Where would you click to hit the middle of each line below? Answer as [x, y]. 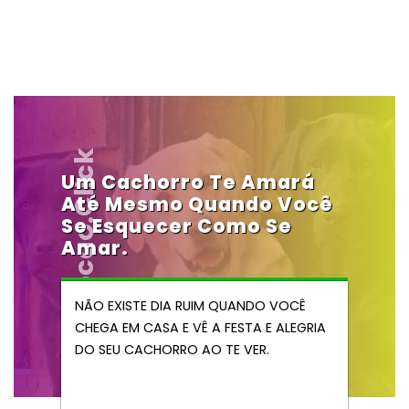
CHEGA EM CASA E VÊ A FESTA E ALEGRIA [200, 327]
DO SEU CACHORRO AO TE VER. [172, 349]
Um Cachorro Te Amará [189, 182]
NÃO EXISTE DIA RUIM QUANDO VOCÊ [190, 305]
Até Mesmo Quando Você [198, 204]
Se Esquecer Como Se [177, 225]
